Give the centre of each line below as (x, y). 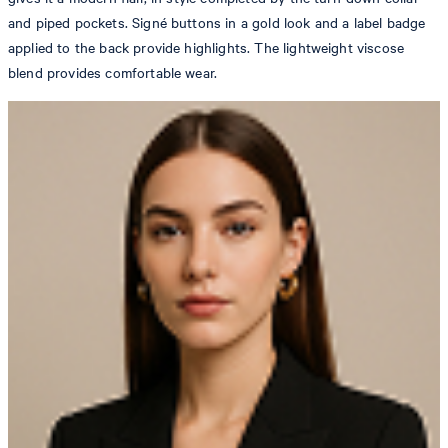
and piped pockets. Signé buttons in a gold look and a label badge (217, 23)
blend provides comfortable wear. (113, 73)
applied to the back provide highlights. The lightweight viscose (206, 48)
